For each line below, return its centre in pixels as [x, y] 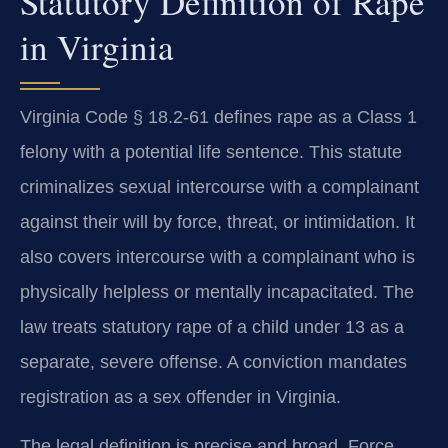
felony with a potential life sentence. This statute [211, 151]
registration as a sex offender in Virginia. [180, 396]
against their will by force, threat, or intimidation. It [217, 221]
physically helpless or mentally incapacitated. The [217, 291]
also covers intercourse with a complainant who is [217, 256]
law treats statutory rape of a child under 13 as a [212, 326]
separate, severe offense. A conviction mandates [213, 361]
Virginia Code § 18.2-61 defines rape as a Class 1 [218, 116]
